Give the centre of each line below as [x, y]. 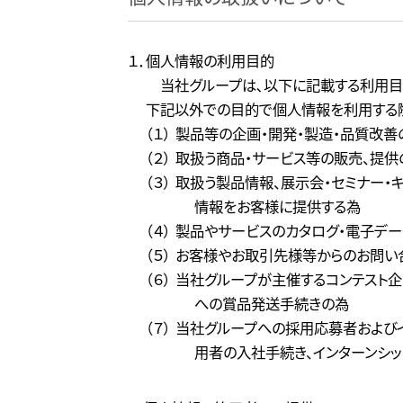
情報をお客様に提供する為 [278, 206]
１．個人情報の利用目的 [201, 60]
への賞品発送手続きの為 [272, 303]
